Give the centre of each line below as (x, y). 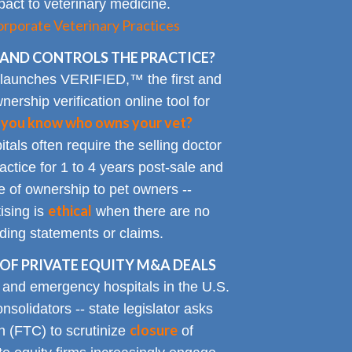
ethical (70, 210)
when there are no (150, 211)
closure (153, 330)
